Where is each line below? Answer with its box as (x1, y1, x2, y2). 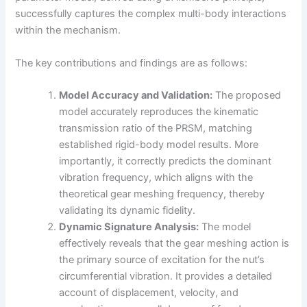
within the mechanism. (15, 24, 121, 37)
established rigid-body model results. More (59, 138, 259, 151)
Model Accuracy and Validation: (59, 88, 213, 101)
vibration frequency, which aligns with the (59, 171, 254, 184)
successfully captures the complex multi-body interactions (15, 8, 287, 21)
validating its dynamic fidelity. (59, 204, 196, 217)
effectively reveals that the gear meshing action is (59, 236, 290, 249)
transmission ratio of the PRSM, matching (59, 121, 253, 134)
